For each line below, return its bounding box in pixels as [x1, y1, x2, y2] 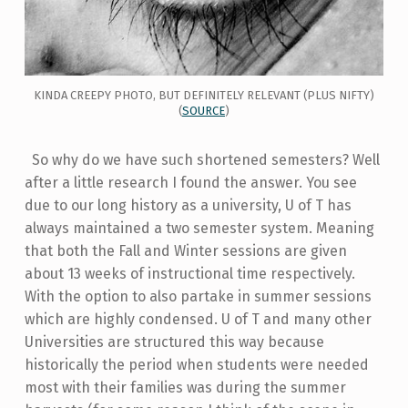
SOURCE [181, 104, 225, 118]
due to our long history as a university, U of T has [24, 196, 352, 214]
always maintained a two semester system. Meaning [24, 219, 374, 237]
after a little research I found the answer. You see [24, 173, 357, 191]
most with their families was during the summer [24, 378, 346, 396]
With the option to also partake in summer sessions [24, 287, 372, 305]
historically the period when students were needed [24, 355, 369, 373]
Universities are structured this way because [24, 332, 324, 351]
